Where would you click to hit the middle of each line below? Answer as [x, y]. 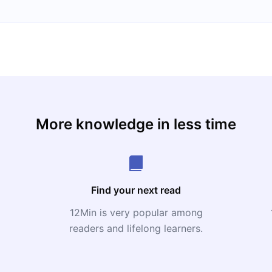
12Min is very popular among [136, 212]
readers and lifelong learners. [136, 228]
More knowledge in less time [136, 124]
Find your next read [136, 190]
